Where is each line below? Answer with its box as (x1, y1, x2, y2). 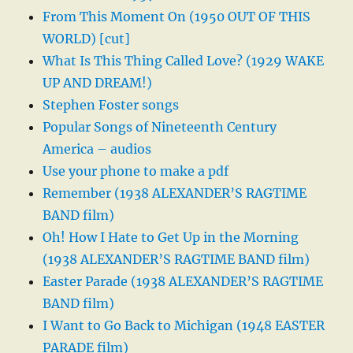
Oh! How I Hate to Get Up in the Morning (43, 229, 299, 246)
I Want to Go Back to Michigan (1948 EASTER (43, 318, 325, 334)
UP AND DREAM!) (43, 75, 153, 91)
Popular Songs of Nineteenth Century (43, 119, 277, 136)
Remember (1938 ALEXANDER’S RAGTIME (43, 185, 307, 202)
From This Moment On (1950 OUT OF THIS (43, 9, 311, 25)
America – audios (43, 141, 152, 158)
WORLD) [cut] (43, 31, 131, 47)
